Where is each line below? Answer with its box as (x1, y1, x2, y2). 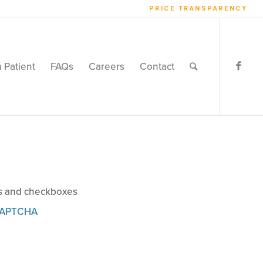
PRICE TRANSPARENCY (149, 5, 248, 12)
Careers (89, 60, 125, 73)
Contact (140, 60, 175, 73)
